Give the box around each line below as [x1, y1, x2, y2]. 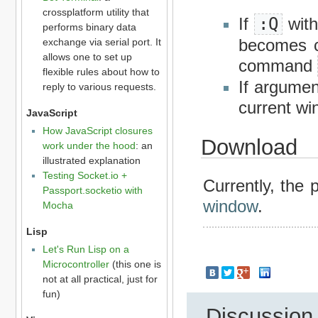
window [202, 197, 258, 216]
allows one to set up [42, 51, 132, 63]
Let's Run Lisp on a [42, 243, 129, 256]
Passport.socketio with [42, 185, 143, 197]
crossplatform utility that [42, 6, 149, 18]
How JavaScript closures [42, 125, 153, 137]
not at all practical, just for [42, 273, 158, 285]
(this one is [109, 258, 161, 270]
